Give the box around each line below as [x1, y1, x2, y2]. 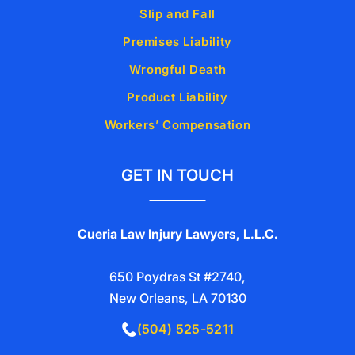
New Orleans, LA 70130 [109, 290, 246, 307]
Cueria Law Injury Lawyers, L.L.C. [77, 226, 278, 242]
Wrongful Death [128, 62, 227, 78]
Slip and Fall [139, 6, 216, 22]
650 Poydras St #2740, [109, 269, 246, 285]
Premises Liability [123, 34, 232, 50]
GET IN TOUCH [121, 166, 234, 185]
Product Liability [127, 90, 228, 105]
